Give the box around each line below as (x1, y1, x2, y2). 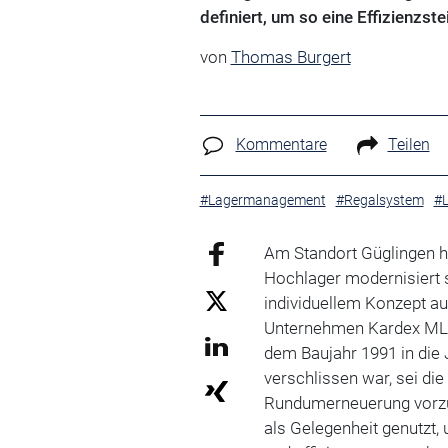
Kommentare (235, 135, 327, 154)
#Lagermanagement (199, 191, 326, 208)
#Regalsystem (335, 191, 424, 208)
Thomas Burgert (230, 47, 351, 67)
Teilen (387, 135, 430, 154)
